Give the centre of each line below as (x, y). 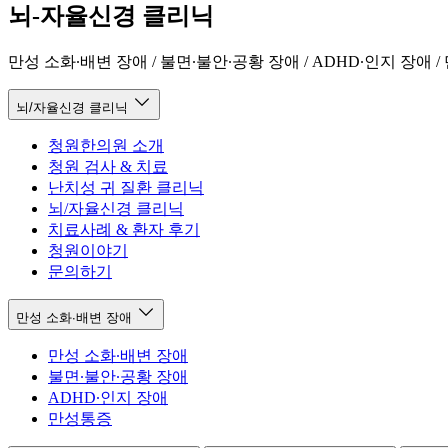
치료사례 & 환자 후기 (124, 229)
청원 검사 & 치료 (108, 166)
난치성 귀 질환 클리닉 (126, 187)
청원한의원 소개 (106, 145)
